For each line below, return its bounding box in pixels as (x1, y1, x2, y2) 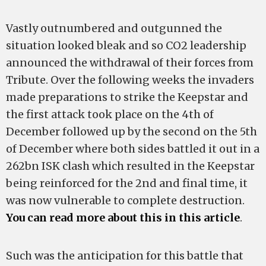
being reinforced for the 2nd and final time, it (6, 176, 248, 191)
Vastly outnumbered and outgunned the (6, 21, 222, 36)
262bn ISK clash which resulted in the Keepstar (6, 159, 255, 173)
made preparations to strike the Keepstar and (6, 90, 248, 104)
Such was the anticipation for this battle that (6, 249, 243, 263)
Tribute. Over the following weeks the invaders (6, 73, 254, 87)
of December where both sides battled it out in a (6, 142, 259, 156)
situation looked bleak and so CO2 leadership (6, 39, 246, 53)
